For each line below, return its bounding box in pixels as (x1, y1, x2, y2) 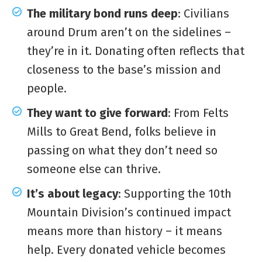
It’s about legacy (27, 187, 118, 201)
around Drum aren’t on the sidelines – (27, 25, 231, 40)
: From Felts (168, 106, 229, 120)
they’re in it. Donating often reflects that (27, 44, 244, 58)
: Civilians (178, 6, 229, 21)
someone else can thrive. (27, 162, 161, 177)
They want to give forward (27, 106, 168, 120)
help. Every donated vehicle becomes (27, 243, 226, 257)
